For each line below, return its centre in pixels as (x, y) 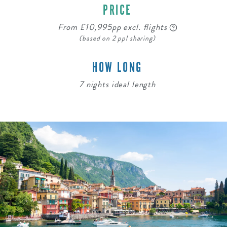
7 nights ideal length (117, 84)
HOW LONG (117, 67)
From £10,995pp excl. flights (113, 27)
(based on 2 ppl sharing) (117, 38)
